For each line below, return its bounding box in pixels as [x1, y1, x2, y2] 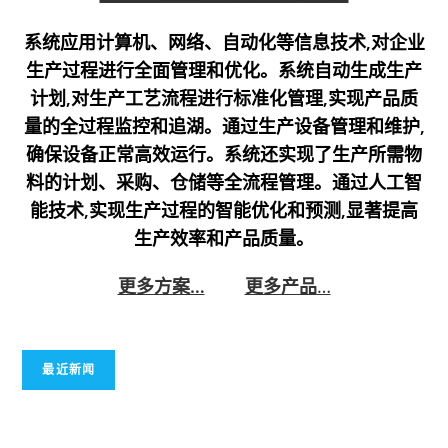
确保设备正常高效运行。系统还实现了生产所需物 [26, 142, 422, 167]
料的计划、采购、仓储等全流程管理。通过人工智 [26, 170, 422, 195]
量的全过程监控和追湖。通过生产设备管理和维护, [23, 114, 425, 139]
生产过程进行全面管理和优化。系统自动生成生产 [26, 58, 422, 83]
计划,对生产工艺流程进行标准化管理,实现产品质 [30, 86, 418, 111]
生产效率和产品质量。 [134, 226, 314, 251]
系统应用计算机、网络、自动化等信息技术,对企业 [23, 30, 425, 55]
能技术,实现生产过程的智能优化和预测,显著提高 [30, 198, 418, 223]
